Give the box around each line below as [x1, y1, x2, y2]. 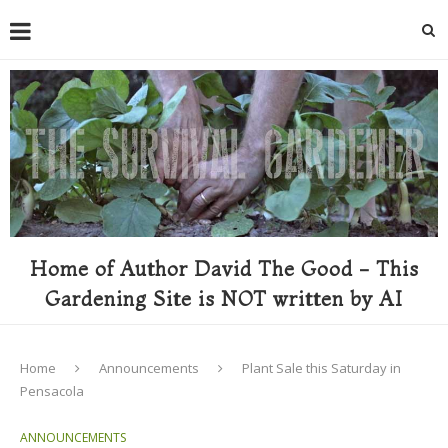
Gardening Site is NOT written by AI [45, 285, 403, 311]
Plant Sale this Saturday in [242, 358, 401, 377]
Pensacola [20, 381, 84, 400]
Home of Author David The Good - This [29, 255, 419, 281]
